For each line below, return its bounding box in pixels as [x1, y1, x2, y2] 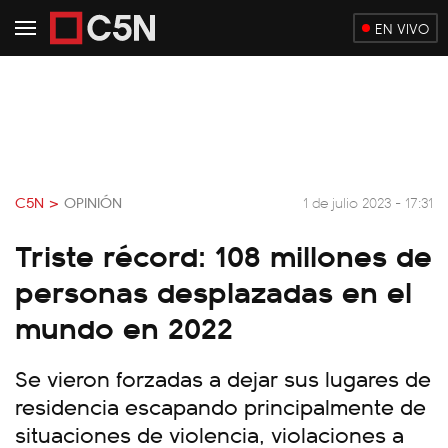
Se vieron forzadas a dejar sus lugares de [15, 362, 431, 393]
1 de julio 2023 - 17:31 [303, 191, 433, 212]
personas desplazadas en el [15, 268, 412, 312]
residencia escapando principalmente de [15, 390, 426, 421]
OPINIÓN [64, 191, 122, 213]
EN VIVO [375, 18, 429, 38]
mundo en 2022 [15, 304, 233, 348]
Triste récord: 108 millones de [15, 232, 432, 276]
